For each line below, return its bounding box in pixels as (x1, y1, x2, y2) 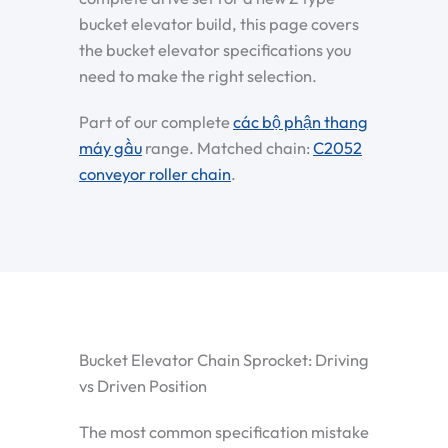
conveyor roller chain (79, 163, 231, 184)
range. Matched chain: (142, 137, 313, 158)
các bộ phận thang (233, 111, 368, 132)
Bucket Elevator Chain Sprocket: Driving (79, 349, 369, 370)
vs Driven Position (79, 375, 207, 396)
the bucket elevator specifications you (79, 40, 351, 61)
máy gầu (79, 137, 142, 158)
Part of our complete (79, 111, 233, 132)
